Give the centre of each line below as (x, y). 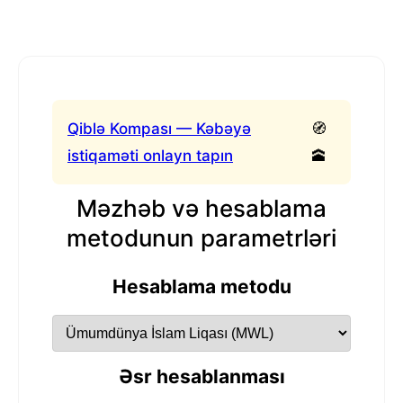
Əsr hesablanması (201, 377)
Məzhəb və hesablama (201, 209)
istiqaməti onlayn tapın (150, 156)
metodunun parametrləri (201, 238)
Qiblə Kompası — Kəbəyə (159, 129)
